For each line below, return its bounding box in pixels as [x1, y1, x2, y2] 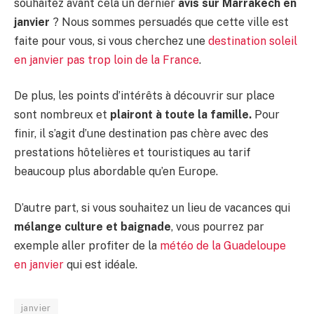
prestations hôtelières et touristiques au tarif [14, 146, 251, 160]
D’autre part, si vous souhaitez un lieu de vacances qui [14, 200, 290, 214]
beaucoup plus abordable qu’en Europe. [14, 165, 218, 179]
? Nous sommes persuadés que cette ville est [50, 15, 289, 29]
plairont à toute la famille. [110, 108, 252, 122]
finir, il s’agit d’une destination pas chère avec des [14, 127, 268, 141]
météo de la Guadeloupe [157, 238, 286, 252]
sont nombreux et [14, 108, 110, 122]
